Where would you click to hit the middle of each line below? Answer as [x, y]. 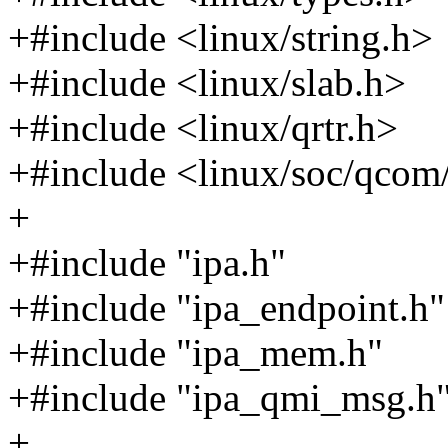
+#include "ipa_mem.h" [195, 353]
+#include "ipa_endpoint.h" [226, 308]
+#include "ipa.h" [147, 263]
